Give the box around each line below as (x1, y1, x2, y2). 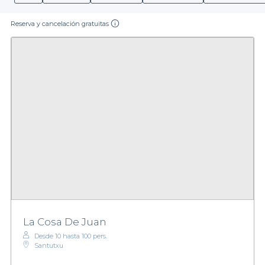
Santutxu (34, 241, 63, 250)
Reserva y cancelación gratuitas (11, 20, 109, 28)
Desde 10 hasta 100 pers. (34, 231, 107, 240)
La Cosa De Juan (23, 215, 106, 228)
